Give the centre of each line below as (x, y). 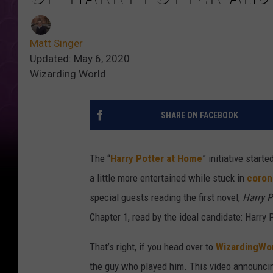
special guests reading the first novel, (166, 198)
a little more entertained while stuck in (168, 178)
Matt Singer (56, 44)
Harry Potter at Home (156, 159)
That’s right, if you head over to (153, 247)
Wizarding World (68, 74)
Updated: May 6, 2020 (80, 59)
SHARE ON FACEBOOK (199, 115)
